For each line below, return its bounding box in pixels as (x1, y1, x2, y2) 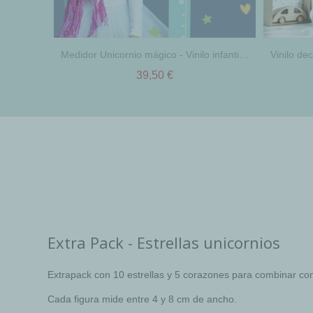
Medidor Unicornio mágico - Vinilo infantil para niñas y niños (239, 48, 249, 60)
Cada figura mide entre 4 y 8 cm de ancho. (48, 293, 238, 305)
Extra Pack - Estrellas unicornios (48, 231, 281, 253)
